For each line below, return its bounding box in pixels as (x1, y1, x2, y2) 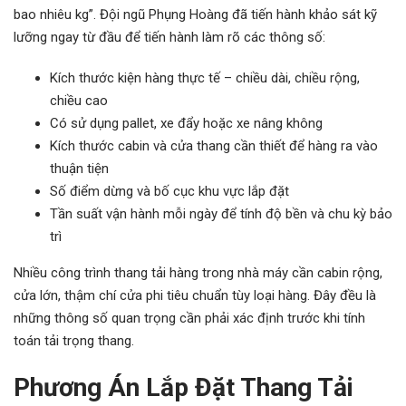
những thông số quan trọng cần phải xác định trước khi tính (14, 310, 365, 326)
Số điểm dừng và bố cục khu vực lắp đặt (50, 183, 289, 199)
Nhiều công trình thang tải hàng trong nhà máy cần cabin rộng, (14, 265, 382, 281)
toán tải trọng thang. (14, 333, 134, 349)
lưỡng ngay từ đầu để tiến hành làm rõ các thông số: (14, 29, 325, 45)
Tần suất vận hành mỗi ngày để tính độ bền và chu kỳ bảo (50, 206, 392, 222)
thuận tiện (50, 160, 109, 177)
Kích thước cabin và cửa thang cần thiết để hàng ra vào (50, 138, 378, 154)
